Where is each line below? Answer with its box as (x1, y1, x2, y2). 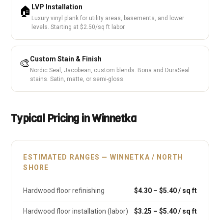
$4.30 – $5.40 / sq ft (134, 187, 197, 194)
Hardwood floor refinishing (23, 187, 105, 194)
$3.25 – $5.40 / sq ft (134, 207, 197, 215)
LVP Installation (31, 3, 83, 11)
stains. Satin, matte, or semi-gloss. (30, 76, 125, 82)
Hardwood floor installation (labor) (23, 207, 129, 215)
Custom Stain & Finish (30, 55, 102, 63)
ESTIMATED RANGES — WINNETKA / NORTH (23, 153, 184, 161)
